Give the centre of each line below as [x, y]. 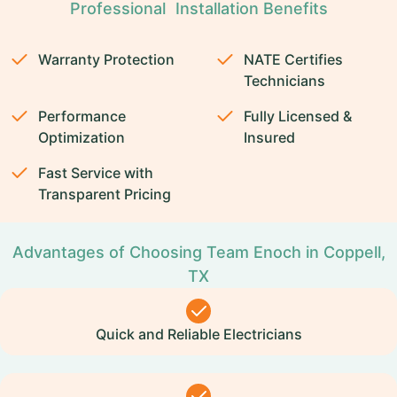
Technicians [285, 81]
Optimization [82, 137]
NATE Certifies [294, 59]
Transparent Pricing [105, 194]
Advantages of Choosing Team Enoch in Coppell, [198, 252]
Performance [82, 116]
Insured [270, 137]
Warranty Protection [107, 59]
